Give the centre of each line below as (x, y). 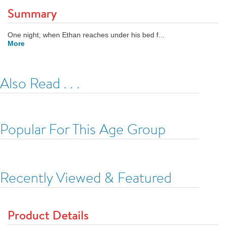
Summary (32, 13)
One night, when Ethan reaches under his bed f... (86, 35)
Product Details (48, 215)
